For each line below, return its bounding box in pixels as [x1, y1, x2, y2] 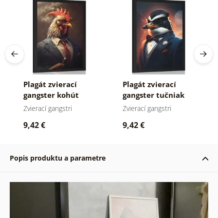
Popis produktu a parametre [9, 153, 106, 163]
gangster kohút [23, 90, 79, 100]
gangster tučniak [122, 90, 184, 100]
